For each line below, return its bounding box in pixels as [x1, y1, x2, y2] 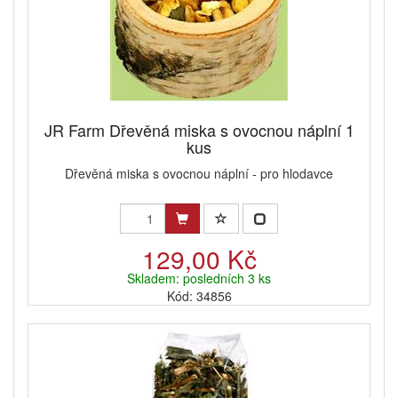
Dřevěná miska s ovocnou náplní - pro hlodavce [65, 164, 333, 183]
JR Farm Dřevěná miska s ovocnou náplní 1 [44, 118, 354, 142]
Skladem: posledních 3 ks [127, 269, 271, 288]
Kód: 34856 [166, 287, 232, 306]
